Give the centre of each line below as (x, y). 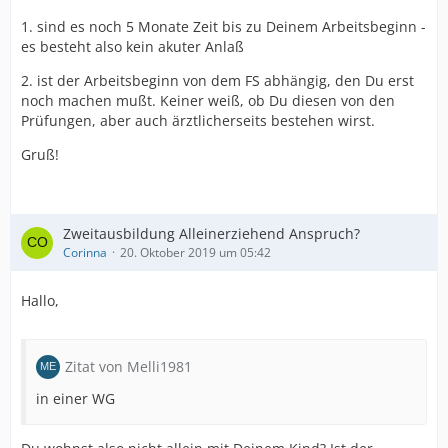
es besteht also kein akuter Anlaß (132, 46)
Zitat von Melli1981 (128, 366)
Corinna (85, 252)
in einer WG (75, 398)
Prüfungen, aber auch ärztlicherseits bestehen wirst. (198, 120)
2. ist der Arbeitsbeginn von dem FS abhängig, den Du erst (217, 80)
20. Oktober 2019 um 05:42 (195, 252)
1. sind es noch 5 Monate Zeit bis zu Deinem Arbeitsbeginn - (223, 26)
